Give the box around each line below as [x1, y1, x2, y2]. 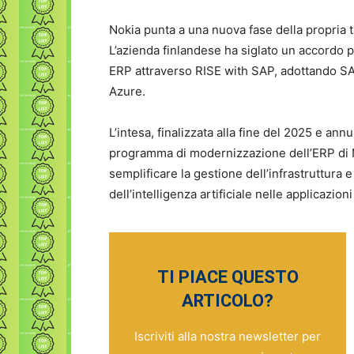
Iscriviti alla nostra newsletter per [134, 329, 321, 345]
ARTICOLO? [182, 291, 273, 311]
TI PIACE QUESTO [156, 267, 299, 288]
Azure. [109, 84, 145, 100]
